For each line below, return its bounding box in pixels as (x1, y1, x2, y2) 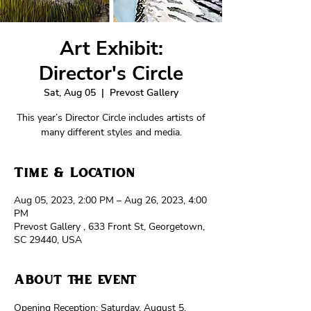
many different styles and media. (40, 126, 182, 139)
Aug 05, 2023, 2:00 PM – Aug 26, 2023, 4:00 (14, 194, 207, 207)
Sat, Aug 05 (44, 86, 96, 99)
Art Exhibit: (59, 35, 163, 62)
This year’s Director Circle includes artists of (17, 111, 205, 124)
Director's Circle (39, 60, 183, 87)
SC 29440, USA (14, 233, 82, 246)
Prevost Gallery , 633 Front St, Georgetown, (14, 220, 205, 233)
